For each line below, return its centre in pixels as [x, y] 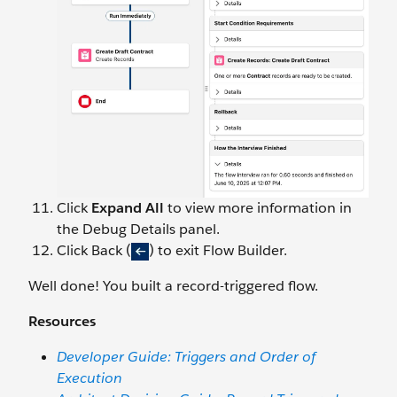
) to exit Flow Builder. [218, 251]
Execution [90, 378]
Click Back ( [94, 251]
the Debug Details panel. [138, 230]
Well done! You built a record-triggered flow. [173, 286]
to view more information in [258, 208]
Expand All [128, 208]
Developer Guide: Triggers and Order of [186, 357]
